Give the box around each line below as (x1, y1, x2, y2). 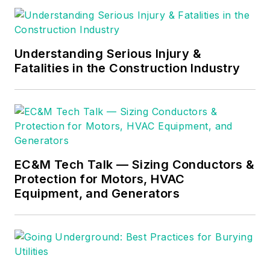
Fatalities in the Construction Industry (14, 60, 240, 75)
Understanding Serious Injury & (14, 46, 201, 61)
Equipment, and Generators (14, 186, 180, 201)
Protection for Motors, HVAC (14, 171, 185, 186)
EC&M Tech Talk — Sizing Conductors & (14, 157, 255, 172)
